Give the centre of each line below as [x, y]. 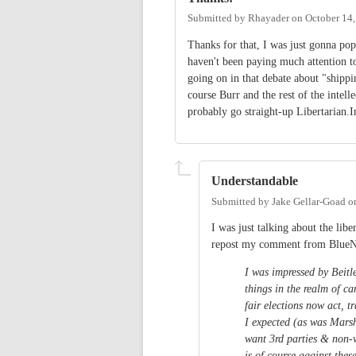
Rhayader [269, 19]
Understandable [255, 181]
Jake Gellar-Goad [309, 201]
